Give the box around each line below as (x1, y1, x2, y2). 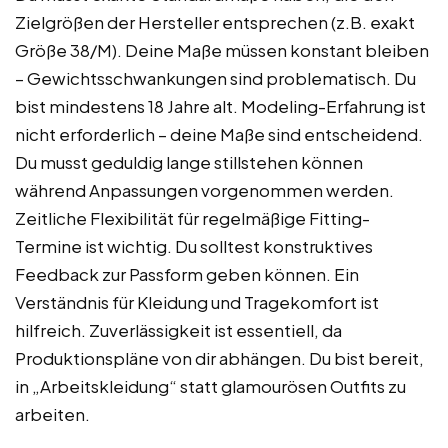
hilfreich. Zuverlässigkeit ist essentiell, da (15, 318, 342, 341)
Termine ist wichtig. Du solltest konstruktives (15, 234, 373, 257)
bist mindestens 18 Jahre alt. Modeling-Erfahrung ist (15, 94, 426, 117)
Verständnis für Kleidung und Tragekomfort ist (15, 290, 379, 313)
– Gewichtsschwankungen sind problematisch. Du (15, 66, 416, 89)
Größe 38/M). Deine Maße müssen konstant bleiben (15, 38, 429, 61)
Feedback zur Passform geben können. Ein (15, 262, 359, 285)
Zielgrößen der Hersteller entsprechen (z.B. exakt (15, 10, 415, 33)
